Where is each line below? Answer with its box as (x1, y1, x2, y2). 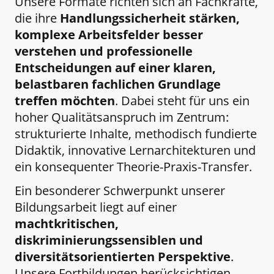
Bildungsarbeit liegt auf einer (15, 199, 177, 216)
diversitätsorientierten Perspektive (15, 248, 231, 265)
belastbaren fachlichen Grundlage (15, 76, 221, 93)
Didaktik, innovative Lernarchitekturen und (15, 142, 256, 159)
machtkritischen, (15, 215, 119, 232)
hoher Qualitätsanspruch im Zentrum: (15, 109, 229, 126)
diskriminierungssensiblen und (15, 232, 203, 249)
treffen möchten (15, 92, 115, 109)
